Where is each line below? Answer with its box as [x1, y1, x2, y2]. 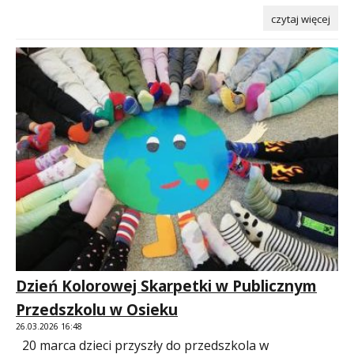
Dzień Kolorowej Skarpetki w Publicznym [16, 276, 317, 297]
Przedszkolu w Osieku [16, 299, 178, 321]
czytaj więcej [271, 11, 330, 26]
